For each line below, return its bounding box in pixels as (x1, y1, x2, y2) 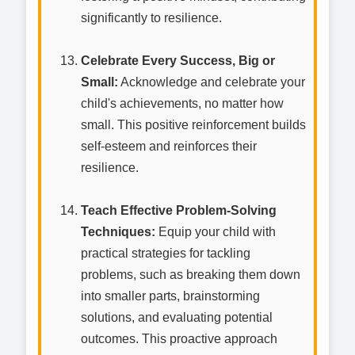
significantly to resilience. (81, 11, 222, 25)
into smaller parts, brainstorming (81, 289, 260, 303)
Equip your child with (155, 225, 276, 239)
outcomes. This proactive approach (81, 332, 277, 346)
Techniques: (81, 225, 155, 239)
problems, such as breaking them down (81, 268, 300, 282)
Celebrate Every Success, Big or (81, 54, 275, 68)
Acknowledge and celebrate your (118, 75, 305, 90)
